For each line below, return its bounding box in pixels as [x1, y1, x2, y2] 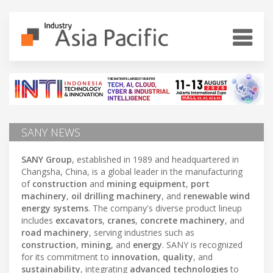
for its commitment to [21, 250, 112, 263]
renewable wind [183, 190, 250, 202]
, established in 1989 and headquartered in [72, 153, 239, 165]
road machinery [21, 226, 89, 238]
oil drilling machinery [71, 190, 161, 202]
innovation [112, 250, 158, 263]
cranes [107, 214, 135, 226]
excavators [55, 214, 102, 226]
